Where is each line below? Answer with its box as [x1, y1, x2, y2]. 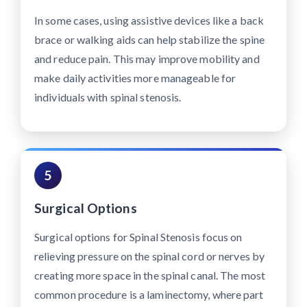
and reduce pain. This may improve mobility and [34, 52, 260, 66]
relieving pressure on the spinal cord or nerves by [34, 249, 265, 263]
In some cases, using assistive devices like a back [34, 14, 265, 27]
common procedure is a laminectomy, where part [34, 288, 264, 302]
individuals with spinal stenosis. [34, 90, 182, 104]
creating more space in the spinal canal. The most [34, 269, 265, 282]
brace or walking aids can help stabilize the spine [34, 33, 265, 47]
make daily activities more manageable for [34, 71, 236, 85]
